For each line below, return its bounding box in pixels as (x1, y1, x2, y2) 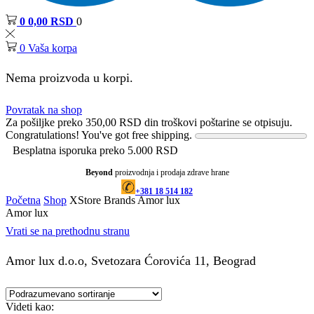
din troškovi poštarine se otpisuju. (142, 116, 292, 129)
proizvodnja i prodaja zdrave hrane (114, 168, 229, 178)
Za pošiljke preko (6, 116, 86, 129)
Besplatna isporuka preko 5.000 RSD (13, 144, 178, 157)
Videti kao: (6, 300, 54, 313)
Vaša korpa (28, 42, 77, 55)
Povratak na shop (6, 104, 82, 116)
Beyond (85, 168, 115, 178)
